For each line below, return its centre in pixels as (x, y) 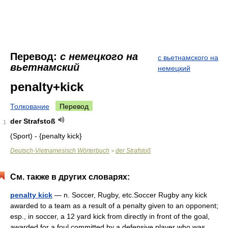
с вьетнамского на (188, 58)
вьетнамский (45, 67)
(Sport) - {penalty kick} (46, 136)
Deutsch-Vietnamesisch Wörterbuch (60, 151)
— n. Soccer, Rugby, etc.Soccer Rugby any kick (130, 195)
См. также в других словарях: (70, 177)
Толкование (30, 106)
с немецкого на (99, 56)
